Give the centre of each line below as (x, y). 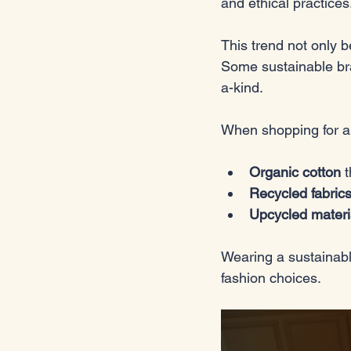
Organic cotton (295, 172)
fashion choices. (271, 277)
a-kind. (244, 87)
